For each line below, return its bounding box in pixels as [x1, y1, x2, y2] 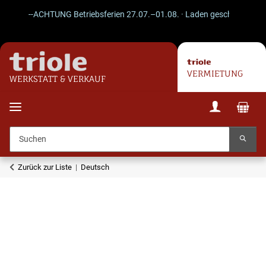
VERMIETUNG [186, 68, 243, 78]
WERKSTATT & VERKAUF [9, 74, 106, 84]
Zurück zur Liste [18, 162, 72, 172]
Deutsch [81, 162, 109, 172]
